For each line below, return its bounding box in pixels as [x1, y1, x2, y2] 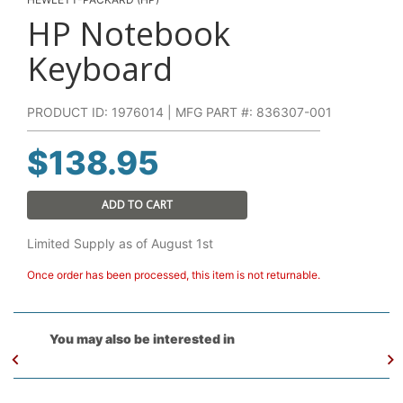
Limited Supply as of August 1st [27, 235, 213, 251]
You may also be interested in [49, 330, 235, 346]
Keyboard [27, 46, 173, 91]
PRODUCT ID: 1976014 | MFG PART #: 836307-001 [27, 103, 332, 120]
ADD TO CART [101, 196, 173, 212]
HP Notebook [27, 11, 230, 56]
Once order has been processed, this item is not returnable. [27, 267, 320, 282]
